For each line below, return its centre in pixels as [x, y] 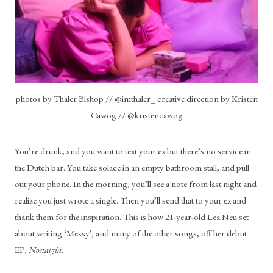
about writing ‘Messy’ [53, 233]
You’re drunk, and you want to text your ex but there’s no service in [133, 151]
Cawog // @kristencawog [136, 115]
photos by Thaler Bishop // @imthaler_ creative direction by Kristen [136, 98]
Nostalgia [45, 249]
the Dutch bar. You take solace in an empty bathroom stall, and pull [132, 167]
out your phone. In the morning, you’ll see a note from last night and [136, 183]
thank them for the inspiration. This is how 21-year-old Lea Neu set [132, 216]
